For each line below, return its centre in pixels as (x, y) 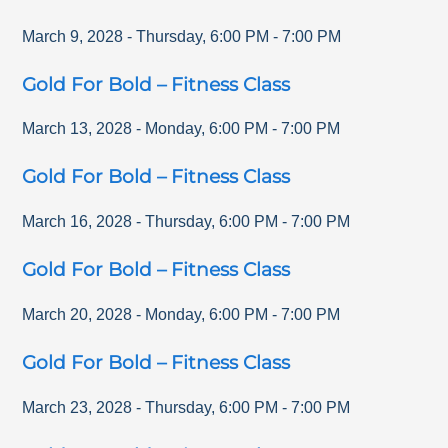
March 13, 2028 (77, 129)
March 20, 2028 (77, 314)
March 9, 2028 (73, 36)
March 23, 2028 (77, 407)
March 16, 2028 (77, 222)
